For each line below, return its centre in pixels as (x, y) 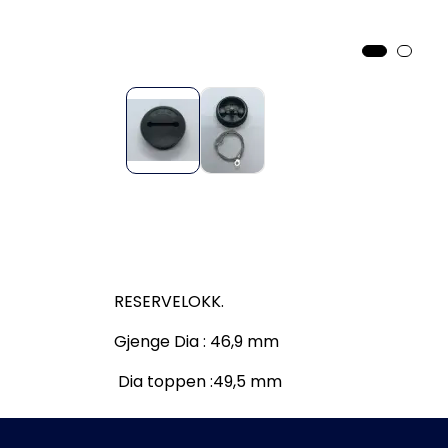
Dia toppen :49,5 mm (198, 381)
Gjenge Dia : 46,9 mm (196, 341)
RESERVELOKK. (169, 301)
